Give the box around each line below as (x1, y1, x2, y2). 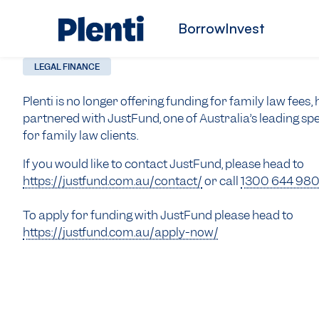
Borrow (178, 19, 225, 37)
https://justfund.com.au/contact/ (23, 172, 202, 189)
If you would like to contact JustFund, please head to (23, 155, 304, 172)
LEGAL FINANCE (34, 61, 100, 73)
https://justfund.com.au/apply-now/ (23, 224, 219, 240)
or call (202, 172, 241, 189)
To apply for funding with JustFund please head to (23, 206, 293, 223)
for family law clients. (23, 127, 138, 143)
